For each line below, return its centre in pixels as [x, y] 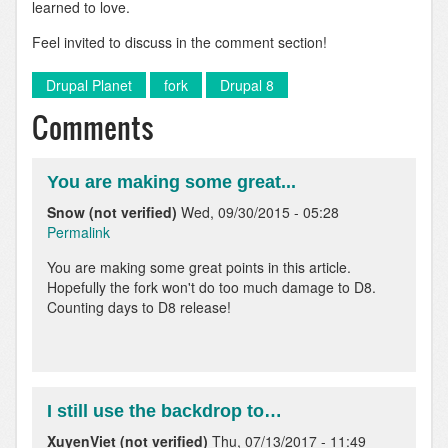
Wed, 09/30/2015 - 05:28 [260, 211]
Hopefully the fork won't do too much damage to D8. [211, 286]
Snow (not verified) [112, 211]
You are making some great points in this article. [199, 266]
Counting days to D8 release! [139, 306]
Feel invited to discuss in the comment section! [179, 42]
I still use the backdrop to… [164, 410]
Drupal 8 [247, 85]
